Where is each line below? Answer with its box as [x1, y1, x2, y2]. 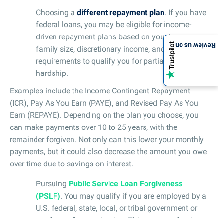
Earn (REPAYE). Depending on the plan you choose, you [10, 110, 199, 120]
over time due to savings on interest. [10, 159, 133, 168]
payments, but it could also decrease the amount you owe [10, 146, 207, 156]
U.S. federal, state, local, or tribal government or [36, 203, 197, 213]
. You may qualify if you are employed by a [60, 191, 206, 200]
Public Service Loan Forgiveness [69, 179, 182, 188]
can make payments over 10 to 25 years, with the [10, 122, 177, 132]
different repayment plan [77, 7, 164, 17]
